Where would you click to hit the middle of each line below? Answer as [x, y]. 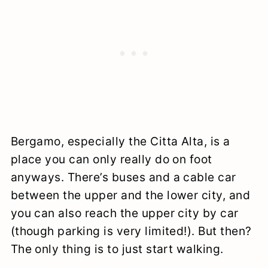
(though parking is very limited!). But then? [131, 231]
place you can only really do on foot [111, 159]
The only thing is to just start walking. [117, 249]
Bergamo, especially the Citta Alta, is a [120, 141]
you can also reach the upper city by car [124, 213]
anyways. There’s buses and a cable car [123, 177]
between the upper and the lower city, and [130, 195]
